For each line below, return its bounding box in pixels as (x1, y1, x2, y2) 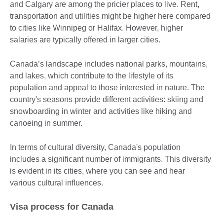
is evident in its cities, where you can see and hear (10, 166, 185, 175)
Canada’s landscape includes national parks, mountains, (10, 59, 208, 68)
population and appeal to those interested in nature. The (10, 83, 205, 92)
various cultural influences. (10, 178, 103, 187)
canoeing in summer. (10, 118, 82, 127)
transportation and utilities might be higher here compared (10, 11, 211, 20)
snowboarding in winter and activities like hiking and (10, 107, 192, 115)
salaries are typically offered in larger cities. (10, 35, 164, 44)
